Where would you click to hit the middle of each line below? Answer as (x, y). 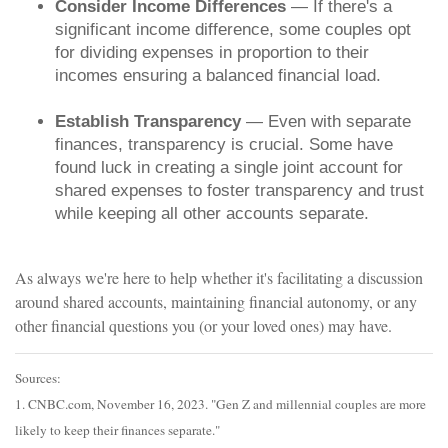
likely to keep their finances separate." (117, 430)
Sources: (38, 377)
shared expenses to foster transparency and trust (239, 190)
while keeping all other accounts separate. (212, 213)
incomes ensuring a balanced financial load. (218, 75)
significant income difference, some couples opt (233, 29)
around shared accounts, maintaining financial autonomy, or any (216, 301)
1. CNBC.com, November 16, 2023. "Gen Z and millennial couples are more (220, 403)
